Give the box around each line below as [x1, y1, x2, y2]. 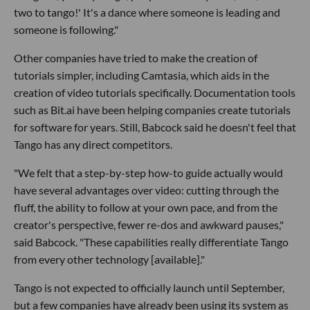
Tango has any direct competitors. [14, 138, 172, 152]
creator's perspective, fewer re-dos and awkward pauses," [14, 218, 284, 232]
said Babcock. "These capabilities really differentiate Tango [14, 235, 289, 249]
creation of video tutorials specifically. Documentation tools [14, 86, 295, 100]
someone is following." [14, 23, 118, 37]
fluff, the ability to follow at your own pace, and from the [14, 201, 277, 215]
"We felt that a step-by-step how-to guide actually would [14, 166, 283, 180]
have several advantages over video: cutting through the [14, 183, 279, 197]
